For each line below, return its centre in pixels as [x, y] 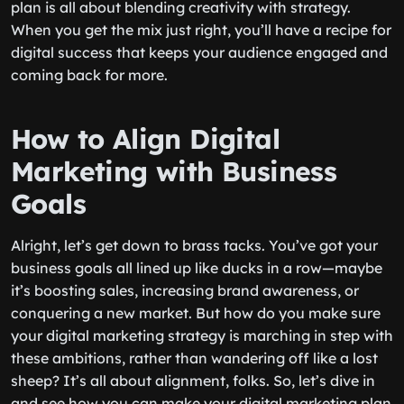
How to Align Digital [145, 139]
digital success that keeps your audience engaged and [199, 52]
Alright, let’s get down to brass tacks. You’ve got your [194, 245]
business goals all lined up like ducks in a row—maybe [197, 268]
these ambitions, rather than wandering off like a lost [194, 358]
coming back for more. [89, 75]
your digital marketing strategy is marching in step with [202, 335]
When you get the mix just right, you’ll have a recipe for [201, 30]
